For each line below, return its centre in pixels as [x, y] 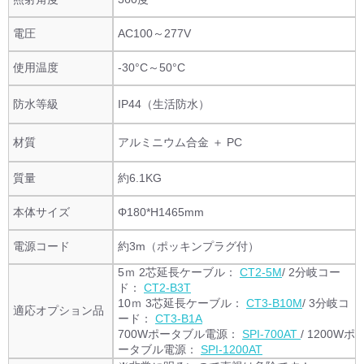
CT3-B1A [179, 318]
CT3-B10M [274, 303]
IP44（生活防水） [164, 104]
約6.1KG [140, 178]
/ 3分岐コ [326, 303]
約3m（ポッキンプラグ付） [188, 246]
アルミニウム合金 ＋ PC [180, 142]
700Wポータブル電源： [180, 334]
